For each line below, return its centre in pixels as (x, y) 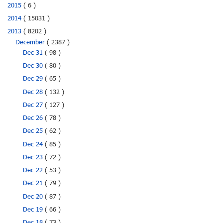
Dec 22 (34, 171)
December (31, 43)
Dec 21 (34, 184)
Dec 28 (34, 92)
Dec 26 (34, 119)
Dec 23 (34, 158)
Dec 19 (34, 210)
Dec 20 (34, 197)
